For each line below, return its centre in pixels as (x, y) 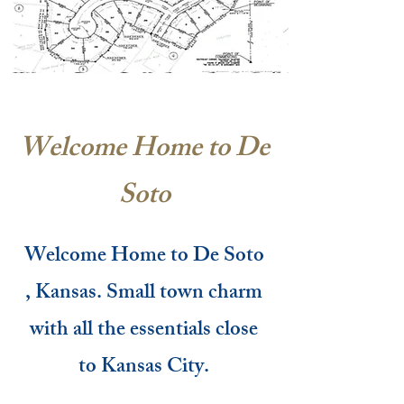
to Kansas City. (144, 368)
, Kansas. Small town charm (144, 294)
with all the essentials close (144, 331)
